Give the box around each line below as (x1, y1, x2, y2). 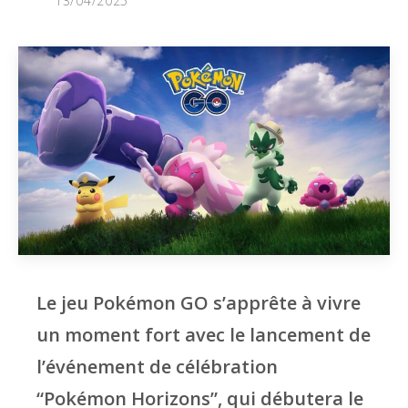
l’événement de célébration (36, 354, 278, 380)
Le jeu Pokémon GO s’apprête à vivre (36, 291, 361, 316)
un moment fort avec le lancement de (36, 322, 371, 348)
